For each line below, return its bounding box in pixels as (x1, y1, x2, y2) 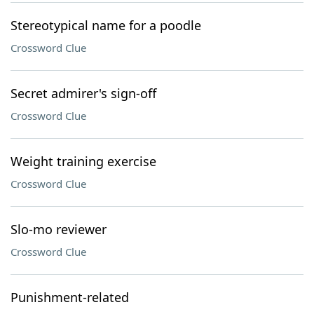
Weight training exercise (11, 153, 156, 170)
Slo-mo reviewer (11, 221, 107, 238)
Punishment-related (11, 289, 129, 306)
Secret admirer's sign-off (11, 85, 156, 102)
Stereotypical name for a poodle (11, 17, 201, 34)
